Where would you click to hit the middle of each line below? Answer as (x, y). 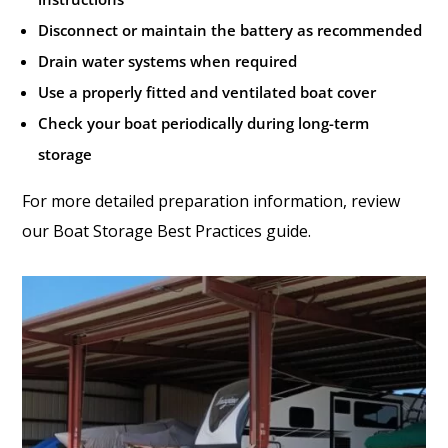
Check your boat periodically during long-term (204, 123)
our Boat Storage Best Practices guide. (167, 231)
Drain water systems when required (168, 61)
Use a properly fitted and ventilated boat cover (207, 92)
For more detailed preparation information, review (211, 201)
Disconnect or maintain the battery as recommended (230, 30)
